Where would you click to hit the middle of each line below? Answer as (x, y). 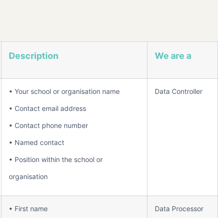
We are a (173, 56)
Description (34, 56)
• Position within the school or (56, 159)
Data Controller (179, 91)
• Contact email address (47, 108)
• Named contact (36, 142)
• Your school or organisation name (64, 91)
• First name (28, 209)
